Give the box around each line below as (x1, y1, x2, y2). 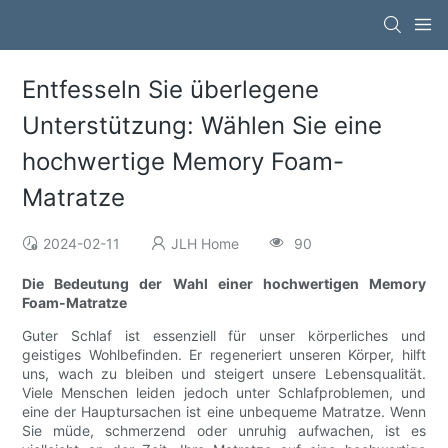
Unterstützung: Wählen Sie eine (22, 111, 383, 141)
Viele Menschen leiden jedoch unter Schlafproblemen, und (22, 384, 426, 402)
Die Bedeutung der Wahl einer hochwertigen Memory (22, 275, 426, 293)
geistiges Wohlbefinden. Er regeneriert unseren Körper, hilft (22, 346, 426, 364)
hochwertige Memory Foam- (22, 147, 345, 177)
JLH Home (171, 235, 240, 253)
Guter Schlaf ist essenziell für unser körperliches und (22, 327, 426, 345)
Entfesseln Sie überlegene (22, 75, 320, 105)
